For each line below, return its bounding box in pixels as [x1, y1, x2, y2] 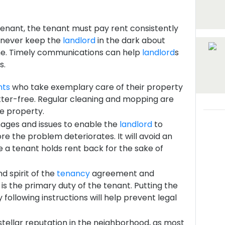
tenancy [57, 168, 90, 179]
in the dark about [95, 35, 165, 46]
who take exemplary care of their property [10, 81, 183, 93]
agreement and [90, 168, 154, 179]
